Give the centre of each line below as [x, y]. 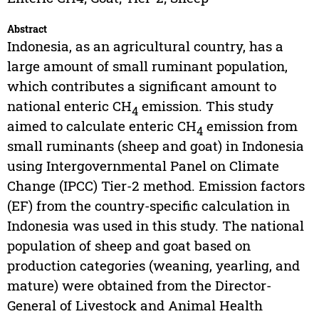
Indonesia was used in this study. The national [155, 226]
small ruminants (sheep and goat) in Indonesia [155, 146]
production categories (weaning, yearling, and [153, 266]
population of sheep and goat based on [129, 246]
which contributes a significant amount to [141, 86]
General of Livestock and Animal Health [135, 305]
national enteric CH [69, 106]
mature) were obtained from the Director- [139, 286]
